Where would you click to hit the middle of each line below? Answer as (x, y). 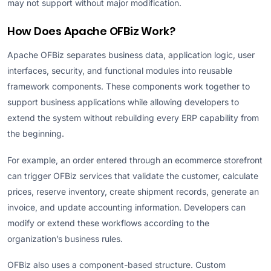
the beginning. (36, 134)
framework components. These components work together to (129, 87)
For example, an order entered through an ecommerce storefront (135, 160)
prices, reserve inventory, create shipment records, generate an (133, 191)
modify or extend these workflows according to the (108, 223)
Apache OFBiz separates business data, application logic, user (131, 55)
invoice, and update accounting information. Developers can (126, 207)
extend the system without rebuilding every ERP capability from (133, 118)
